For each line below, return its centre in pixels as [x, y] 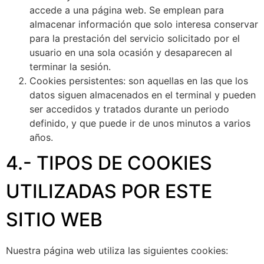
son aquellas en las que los [187, 81]
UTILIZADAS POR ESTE [109, 192]
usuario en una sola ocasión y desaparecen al [131, 53]
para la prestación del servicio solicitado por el [135, 39]
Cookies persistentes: [77, 81]
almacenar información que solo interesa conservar [144, 24]
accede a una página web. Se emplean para [127, 10]
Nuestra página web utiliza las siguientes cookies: [117, 251]
